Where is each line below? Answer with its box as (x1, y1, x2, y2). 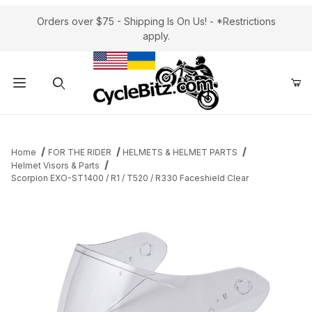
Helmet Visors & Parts (11, 160, 100, 171)
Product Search (20, 119, 93, 132)
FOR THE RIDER (47, 147, 111, 157)
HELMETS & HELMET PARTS (123, 147, 238, 157)
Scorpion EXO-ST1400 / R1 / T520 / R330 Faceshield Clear (11, 173, 249, 183)
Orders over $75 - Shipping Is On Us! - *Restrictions (36, 15, 276, 27)
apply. (142, 30, 170, 42)
